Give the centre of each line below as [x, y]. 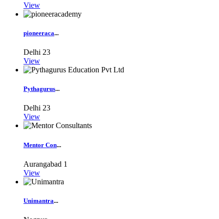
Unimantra [39, 201]
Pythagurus [39, 89]
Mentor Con [40, 145]
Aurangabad [43, 164]
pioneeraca [39, 33]
